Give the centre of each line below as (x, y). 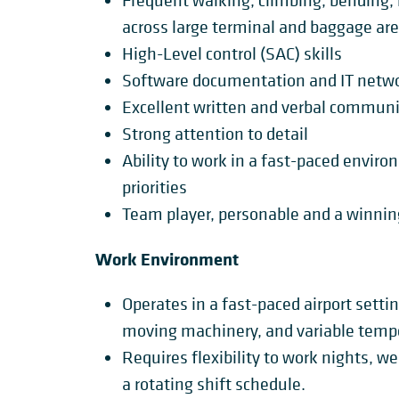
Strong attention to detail (215, 134)
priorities (155, 187)
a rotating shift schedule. (214, 384)
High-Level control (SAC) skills (232, 54)
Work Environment (167, 259)
